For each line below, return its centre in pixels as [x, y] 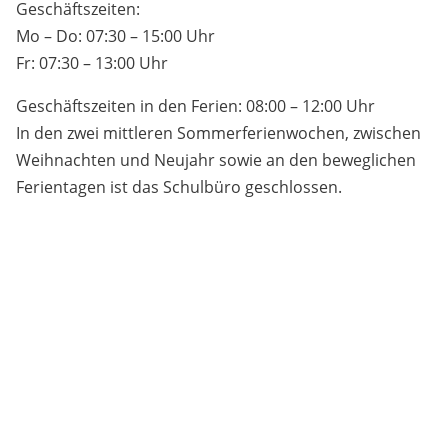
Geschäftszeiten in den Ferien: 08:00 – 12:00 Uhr [195, 106]
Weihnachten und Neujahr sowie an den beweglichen [216, 160]
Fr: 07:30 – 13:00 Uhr [92, 63]
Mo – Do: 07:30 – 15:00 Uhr [115, 36]
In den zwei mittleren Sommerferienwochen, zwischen [218, 133]
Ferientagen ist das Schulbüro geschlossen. [179, 187]
